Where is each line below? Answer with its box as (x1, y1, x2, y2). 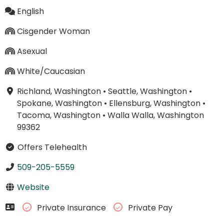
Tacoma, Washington (16, 109, 100, 121)
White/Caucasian (16, 65, 85, 77)
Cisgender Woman (16, 25, 90, 37)
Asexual (16, 45, 47, 57)
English (16, 5, 44, 17)
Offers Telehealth (15, 141, 87, 153)
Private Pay (125, 202, 172, 214)
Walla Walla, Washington (107, 109, 204, 121)
